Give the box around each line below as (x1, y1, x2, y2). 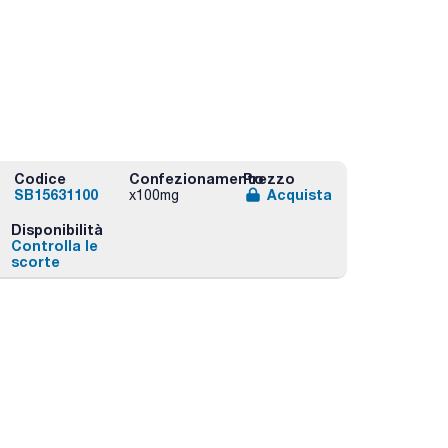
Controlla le (10, 237, 98, 255)
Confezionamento (128, 170, 264, 187)
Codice (14, 170, 67, 187)
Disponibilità (10, 221, 103, 239)
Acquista (266, 186, 332, 203)
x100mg (128, 187, 179, 203)
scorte (10, 253, 60, 271)
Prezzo (242, 170, 295, 187)
